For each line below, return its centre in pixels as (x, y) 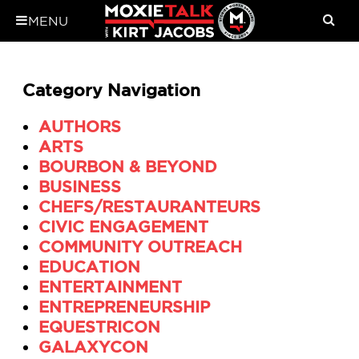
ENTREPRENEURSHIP (124, 307)
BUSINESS (80, 187)
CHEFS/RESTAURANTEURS (149, 207)
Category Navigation (111, 90)
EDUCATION (89, 267)
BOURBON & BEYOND (128, 167)
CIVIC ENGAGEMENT (123, 227)
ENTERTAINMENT (110, 287)
